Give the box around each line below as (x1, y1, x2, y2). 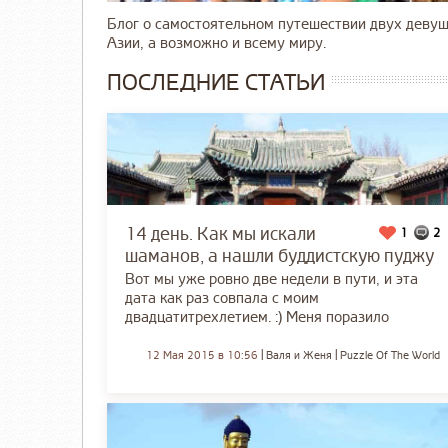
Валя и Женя (265, 348, 332, 362)
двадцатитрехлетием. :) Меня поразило (125, 307, 389, 327)
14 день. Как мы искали (125, 222, 316, 245)
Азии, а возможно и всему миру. (107, 33, 326, 53)
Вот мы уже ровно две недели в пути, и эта (125, 269, 418, 289)
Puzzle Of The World (339, 348, 440, 362)
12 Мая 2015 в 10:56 (145, 348, 258, 362)
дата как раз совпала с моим (125, 288, 319, 308)
